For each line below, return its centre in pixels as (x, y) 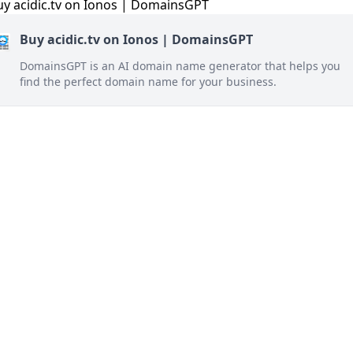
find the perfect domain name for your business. (148, 82)
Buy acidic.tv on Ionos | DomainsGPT (136, 39)
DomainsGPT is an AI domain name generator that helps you (180, 66)
